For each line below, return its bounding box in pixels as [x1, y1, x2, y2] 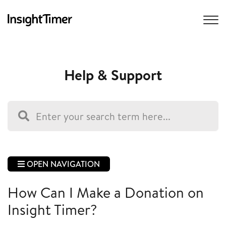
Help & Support [64, 65, 162, 85]
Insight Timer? [8, 199, 97, 220]
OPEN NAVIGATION [25, 158, 100, 170]
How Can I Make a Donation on [8, 182, 204, 203]
